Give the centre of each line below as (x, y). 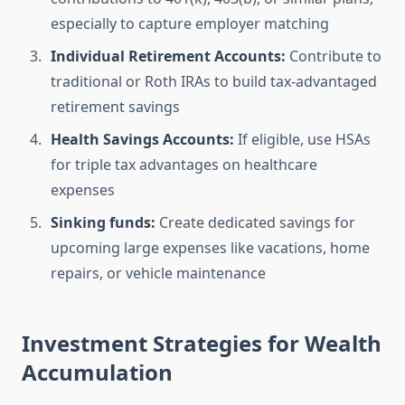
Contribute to (334, 57)
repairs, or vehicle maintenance (158, 273)
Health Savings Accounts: (142, 140)
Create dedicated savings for (255, 223)
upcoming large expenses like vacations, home (210, 248)
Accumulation (97, 372)
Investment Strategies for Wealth (202, 344)
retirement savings (115, 107)
